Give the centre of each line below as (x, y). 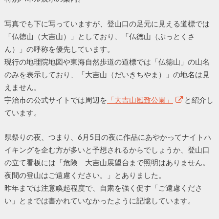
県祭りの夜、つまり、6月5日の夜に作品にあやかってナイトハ (108, 137)
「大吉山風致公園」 (140, 99)
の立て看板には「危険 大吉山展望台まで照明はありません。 (107, 163)
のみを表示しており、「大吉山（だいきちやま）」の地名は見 (107, 74)
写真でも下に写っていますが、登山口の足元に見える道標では (107, 23)
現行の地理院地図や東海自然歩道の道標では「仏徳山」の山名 (107, 61)
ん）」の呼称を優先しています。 (59, 49)
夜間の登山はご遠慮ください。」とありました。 (85, 175)
